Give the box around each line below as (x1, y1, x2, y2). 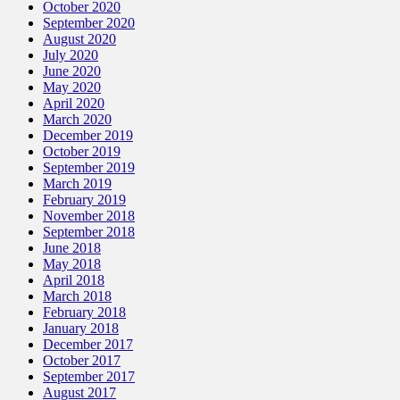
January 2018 (43, 320, 119, 336)
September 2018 (43, 223, 135, 239)
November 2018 (43, 207, 135, 223)
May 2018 (43, 255, 101, 271)
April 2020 (43, 95, 104, 111)
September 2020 (43, 14, 135, 30)
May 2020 (43, 79, 101, 95)
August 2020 (43, 30, 116, 46)
